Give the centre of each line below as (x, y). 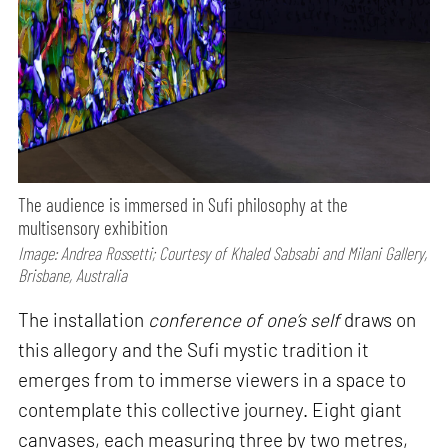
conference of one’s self (244, 319)
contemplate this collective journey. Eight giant (210, 409)
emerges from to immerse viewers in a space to (212, 379)
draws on (380, 319)
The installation (81, 319)
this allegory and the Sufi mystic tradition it (194, 349)
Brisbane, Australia (73, 275)
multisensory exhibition (93, 228)
